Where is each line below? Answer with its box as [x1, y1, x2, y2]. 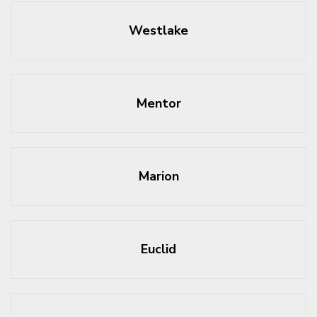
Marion [138, 168, 179, 185]
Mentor [136, 95, 181, 112]
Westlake [129, 22, 188, 39]
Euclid [141, 241, 176, 258]
